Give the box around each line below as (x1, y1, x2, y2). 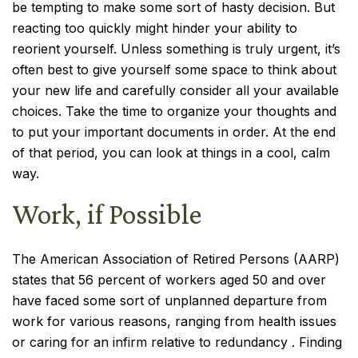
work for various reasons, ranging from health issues (12, 313, 336, 329)
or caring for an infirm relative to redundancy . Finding (12, 334, 342, 350)
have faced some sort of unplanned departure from (12, 292, 327, 308)
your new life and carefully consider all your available (12, 82, 339, 98)
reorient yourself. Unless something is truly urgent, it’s (12, 41, 340, 57)
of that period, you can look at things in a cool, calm (12, 145, 330, 161)
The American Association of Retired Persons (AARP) (12, 251, 340, 267)
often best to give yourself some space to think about (12, 62, 336, 78)
